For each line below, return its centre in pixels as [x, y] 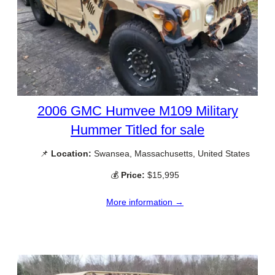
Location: [71, 153]
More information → [145, 202]
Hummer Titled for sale [137, 130]
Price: [133, 175]
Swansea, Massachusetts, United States [171, 153]
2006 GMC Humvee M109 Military [137, 110]
